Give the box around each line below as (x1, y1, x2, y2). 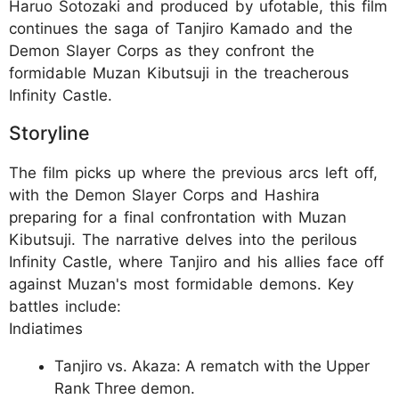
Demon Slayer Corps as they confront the (9, 41, 314, 60)
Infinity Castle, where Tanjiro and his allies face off (9, 252, 384, 271)
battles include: (9, 297, 121, 315)
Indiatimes (9, 319, 83, 338)
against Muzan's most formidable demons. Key (9, 274, 354, 293)
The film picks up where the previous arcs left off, (9, 163, 378, 182)
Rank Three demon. (54, 379, 195, 397)
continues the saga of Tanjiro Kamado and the (9, 19, 353, 37)
